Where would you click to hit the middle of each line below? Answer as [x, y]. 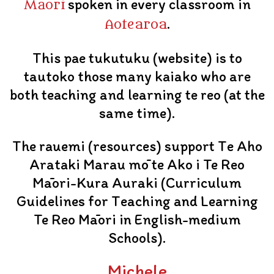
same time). [137, 113]
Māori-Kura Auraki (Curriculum [137, 183]
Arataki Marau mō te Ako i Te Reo [137, 164]
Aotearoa [135, 25]
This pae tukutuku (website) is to [137, 58]
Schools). [137, 238]
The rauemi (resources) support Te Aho [137, 146]
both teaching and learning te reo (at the [137, 94]
